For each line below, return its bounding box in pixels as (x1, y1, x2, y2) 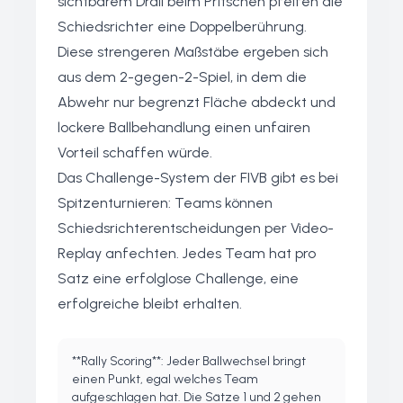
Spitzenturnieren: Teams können (58, 194, 273, 211)
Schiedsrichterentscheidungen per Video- (58, 219, 334, 237)
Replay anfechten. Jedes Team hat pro (58, 245, 316, 262)
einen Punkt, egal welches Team (72, 372, 258, 387)
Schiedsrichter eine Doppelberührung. (58, 18, 307, 35)
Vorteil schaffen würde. (58, 144, 212, 161)
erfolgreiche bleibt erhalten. (58, 295, 242, 312)
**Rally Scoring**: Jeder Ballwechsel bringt (72, 354, 306, 369)
